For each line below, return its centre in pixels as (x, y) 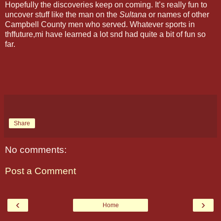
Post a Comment (40, 171)
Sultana (134, 14)
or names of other (179, 14)
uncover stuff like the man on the (62, 14)
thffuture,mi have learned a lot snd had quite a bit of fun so (105, 34)
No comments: (36, 149)
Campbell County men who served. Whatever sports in (100, 24)
